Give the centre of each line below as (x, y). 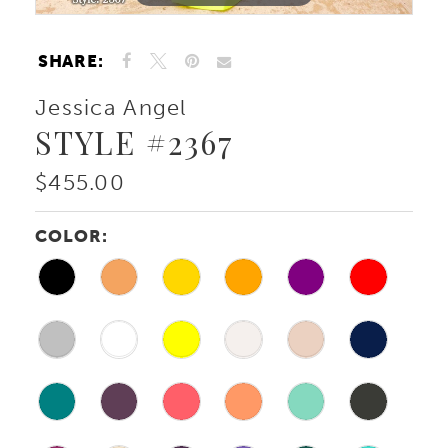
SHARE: (71, 61)
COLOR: (71, 235)
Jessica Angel (111, 107)
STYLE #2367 (134, 142)
